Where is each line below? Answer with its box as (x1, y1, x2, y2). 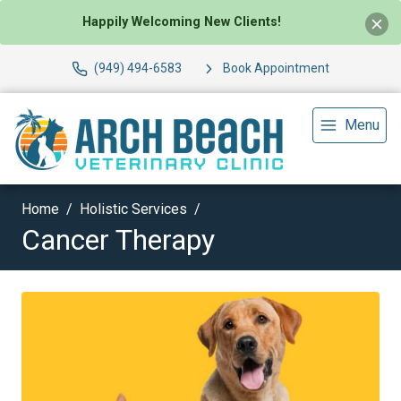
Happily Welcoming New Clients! (81, 14, 281, 30)
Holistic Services (80, 200, 187, 218)
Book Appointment (223, 61, 329, 76)
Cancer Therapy (21, 222, 215, 257)
